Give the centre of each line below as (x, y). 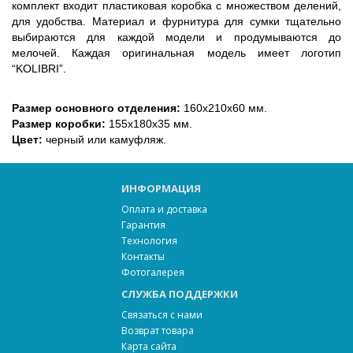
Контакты (143, 256)
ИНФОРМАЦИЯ (161, 188)
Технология (149, 240)
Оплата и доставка (164, 209)
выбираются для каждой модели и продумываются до (176, 37)
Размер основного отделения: (96, 108)
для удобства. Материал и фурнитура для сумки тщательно (176, 21)
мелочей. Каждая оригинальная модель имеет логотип (176, 52)
